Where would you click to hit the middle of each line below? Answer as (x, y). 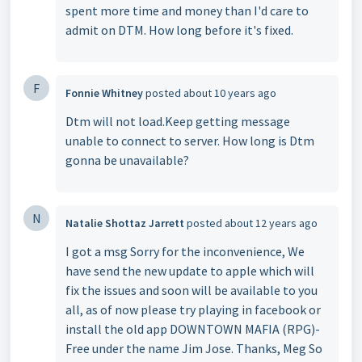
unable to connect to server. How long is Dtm (190, 141)
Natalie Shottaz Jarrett (125, 223)
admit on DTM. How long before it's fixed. (179, 30)
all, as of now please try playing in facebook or (193, 309)
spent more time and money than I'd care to (187, 11)
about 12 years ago (271, 223)
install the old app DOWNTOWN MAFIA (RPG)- (193, 329)
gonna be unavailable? (127, 160)
